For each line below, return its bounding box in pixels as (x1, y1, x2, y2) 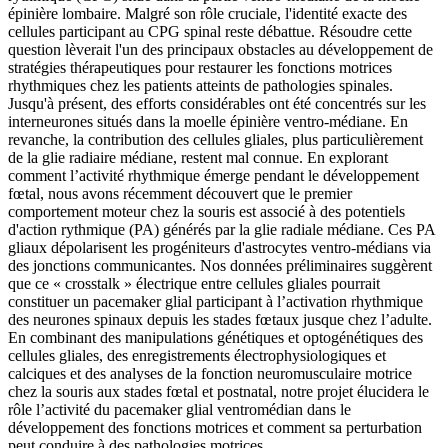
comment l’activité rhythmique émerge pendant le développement (8, 167, 419, 185)
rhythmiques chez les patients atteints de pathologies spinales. (8, 77, 393, 95)
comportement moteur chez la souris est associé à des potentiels (8, 203, 405, 221)
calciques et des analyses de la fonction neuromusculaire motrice (8, 365, 412, 383)
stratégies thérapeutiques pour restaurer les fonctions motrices (8, 59, 392, 77)
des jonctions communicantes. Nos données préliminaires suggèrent (8, 257, 432, 275)
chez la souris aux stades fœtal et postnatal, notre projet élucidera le (8, 383, 429, 401)
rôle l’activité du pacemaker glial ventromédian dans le (8, 401, 351, 419)
